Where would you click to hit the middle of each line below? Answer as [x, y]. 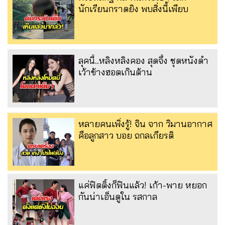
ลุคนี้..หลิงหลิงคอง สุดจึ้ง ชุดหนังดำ [143, 60]
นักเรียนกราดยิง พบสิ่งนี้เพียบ [133, 9]
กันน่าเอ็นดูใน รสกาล [118, 196]
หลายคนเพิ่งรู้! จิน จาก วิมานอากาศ [146, 124]
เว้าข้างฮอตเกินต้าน [115, 72]
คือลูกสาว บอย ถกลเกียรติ [126, 135]
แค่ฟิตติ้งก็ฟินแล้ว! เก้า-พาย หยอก [143, 185]
